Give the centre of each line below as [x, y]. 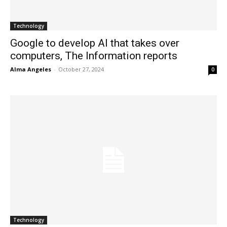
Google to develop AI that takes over [95, 43]
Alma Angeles [31, 69]
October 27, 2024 [81, 69]
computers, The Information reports [94, 55]
